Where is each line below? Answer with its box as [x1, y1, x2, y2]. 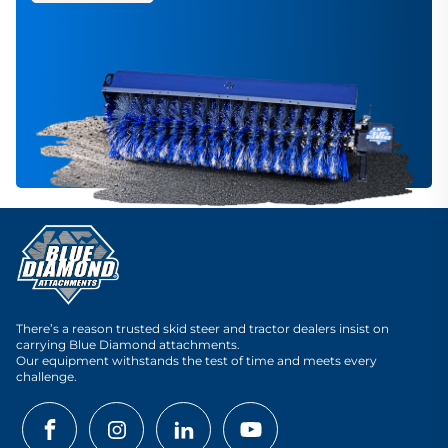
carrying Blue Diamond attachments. [16, 337, 240, 353]
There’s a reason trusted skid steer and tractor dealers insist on [16, 321, 389, 337]
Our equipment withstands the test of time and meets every [16, 353, 377, 369]
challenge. [16, 369, 77, 385]
